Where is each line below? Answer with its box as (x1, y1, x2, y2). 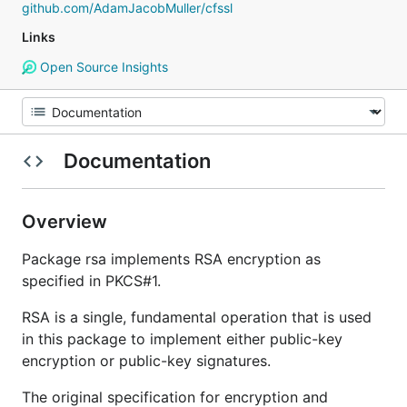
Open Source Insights (35, 59, 168, 74)
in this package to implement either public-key (22, 330, 342, 348)
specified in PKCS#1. (22, 272, 161, 290)
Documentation (58, 149, 215, 173)
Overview (22, 211, 112, 233)
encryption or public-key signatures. (22, 352, 271, 370)
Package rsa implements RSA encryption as (22, 250, 321, 268)
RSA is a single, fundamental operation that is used (22, 308, 372, 326)
